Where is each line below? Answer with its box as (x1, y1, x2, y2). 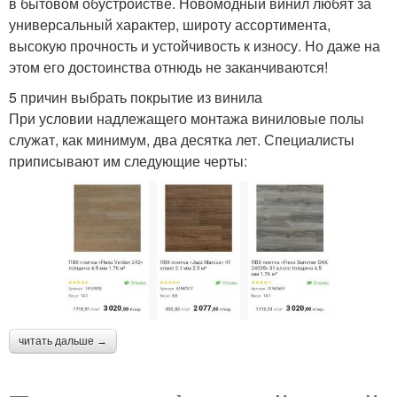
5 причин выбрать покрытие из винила (9, 87, 262, 108)
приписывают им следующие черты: (9, 151, 247, 172)
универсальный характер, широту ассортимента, (9, 14, 331, 35)
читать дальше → (19, 334, 107, 347)
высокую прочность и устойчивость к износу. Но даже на (9, 35, 380, 57)
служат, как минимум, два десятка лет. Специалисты (9, 129, 354, 151)
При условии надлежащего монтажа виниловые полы (9, 108, 364, 129)
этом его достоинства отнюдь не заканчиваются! (9, 57, 328, 78)
